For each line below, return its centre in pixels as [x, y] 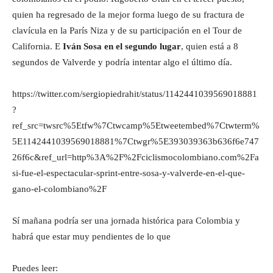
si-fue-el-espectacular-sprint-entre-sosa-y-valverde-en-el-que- [129, 173]
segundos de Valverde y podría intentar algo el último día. [122, 62]
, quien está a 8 [210, 46]
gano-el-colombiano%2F [59, 189]
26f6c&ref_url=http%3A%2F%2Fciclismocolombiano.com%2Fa [136, 157]
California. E [37, 46]
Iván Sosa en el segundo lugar [122, 46]
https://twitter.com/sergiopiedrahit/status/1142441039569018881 [135, 94]
